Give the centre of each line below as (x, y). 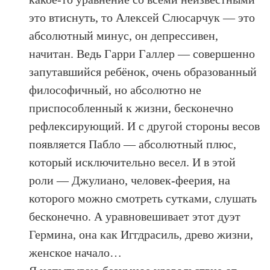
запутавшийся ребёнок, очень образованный (143, 71)
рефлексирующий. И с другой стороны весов (145, 126)
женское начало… (76, 252)
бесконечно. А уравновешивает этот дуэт (135, 216)
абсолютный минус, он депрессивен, (124, 35)
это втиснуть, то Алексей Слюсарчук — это (142, 17)
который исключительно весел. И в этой (133, 162)
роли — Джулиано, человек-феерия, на (130, 180)
